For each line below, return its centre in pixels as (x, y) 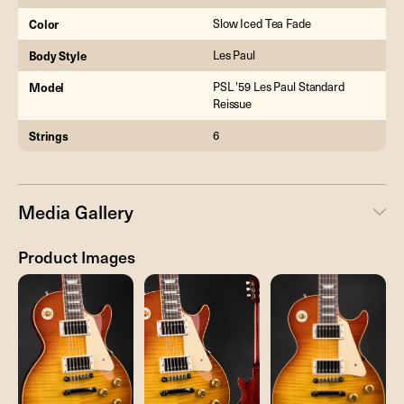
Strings (49, 135)
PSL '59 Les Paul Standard (279, 86)
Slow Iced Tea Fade (262, 23)
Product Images (77, 256)
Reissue (233, 103)
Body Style (58, 55)
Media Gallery (76, 211)
